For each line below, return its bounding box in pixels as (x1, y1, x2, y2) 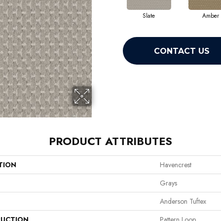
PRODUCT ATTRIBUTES (49, 133, 172, 149)
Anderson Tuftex (160, 196, 206, 207)
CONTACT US (153, 46, 210, 56)
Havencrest (160, 160, 191, 170)
